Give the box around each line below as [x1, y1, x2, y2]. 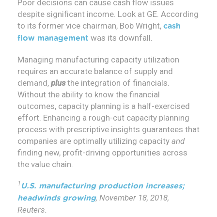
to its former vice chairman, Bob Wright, [17, 21, 163, 31]
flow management [17, 34, 89, 43]
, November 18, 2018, [96, 193, 169, 203]
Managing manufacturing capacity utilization [17, 55, 179, 65]
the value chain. [17, 159, 73, 170]
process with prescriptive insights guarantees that [17, 124, 200, 135]
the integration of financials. [67, 78, 170, 88]
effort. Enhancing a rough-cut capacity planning [17, 113, 189, 123]
